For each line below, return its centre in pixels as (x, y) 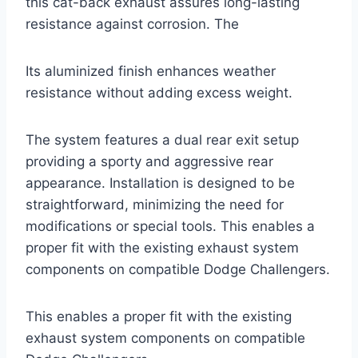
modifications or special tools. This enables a (170, 226)
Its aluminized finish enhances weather (151, 71)
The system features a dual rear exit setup (162, 139)
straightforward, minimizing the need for (155, 204)
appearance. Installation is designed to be (160, 183)
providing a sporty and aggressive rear (149, 161)
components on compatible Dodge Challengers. (178, 269)
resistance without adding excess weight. (159, 92)
